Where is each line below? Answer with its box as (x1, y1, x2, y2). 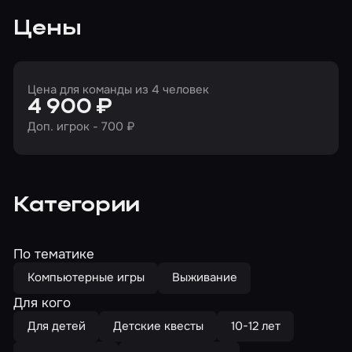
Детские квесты (112, 317, 203, 334)
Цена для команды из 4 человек (27, 81, 209, 97)
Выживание (171, 269, 237, 286)
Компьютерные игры (27, 269, 145, 286)
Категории (13, 196, 141, 218)
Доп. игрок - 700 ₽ (27, 118, 134, 134)
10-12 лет (230, 317, 280, 334)
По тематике (13, 245, 95, 263)
